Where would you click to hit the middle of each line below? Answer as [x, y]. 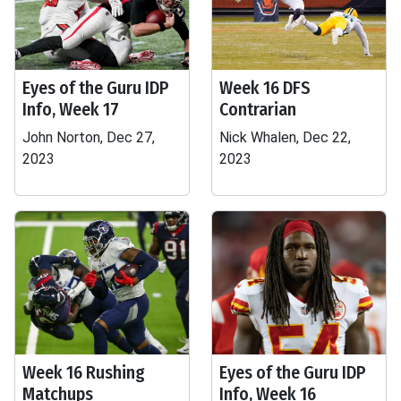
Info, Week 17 [71, 109]
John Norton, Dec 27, [89, 137]
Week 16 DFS [265, 88]
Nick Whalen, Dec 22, [285, 137]
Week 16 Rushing [84, 372]
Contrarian [258, 109]
